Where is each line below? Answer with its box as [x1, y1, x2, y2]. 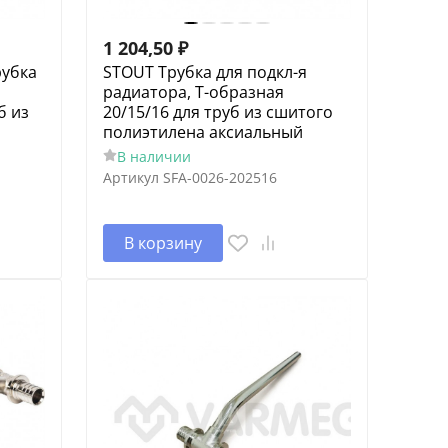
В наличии [116, 146, 191, 166]
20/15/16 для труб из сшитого [102, 100, 333, 123]
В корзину [123, 231, 202, 254]
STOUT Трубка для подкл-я [102, 60, 307, 83]
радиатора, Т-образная [102, 80, 284, 103]
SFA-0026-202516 [162, 167, 277, 187]
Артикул [102, 167, 159, 187]
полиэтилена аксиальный [102, 120, 303, 143]
